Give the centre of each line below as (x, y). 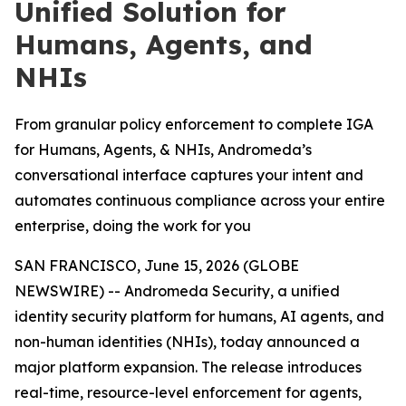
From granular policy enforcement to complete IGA (194, 124)
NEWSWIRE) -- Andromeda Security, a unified (177, 291)
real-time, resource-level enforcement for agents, (188, 392)
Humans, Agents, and (164, 44)
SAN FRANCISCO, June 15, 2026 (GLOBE (157, 266)
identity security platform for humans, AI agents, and (199, 316)
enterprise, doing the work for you (133, 226)
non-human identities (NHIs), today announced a (187, 342)
